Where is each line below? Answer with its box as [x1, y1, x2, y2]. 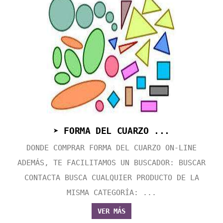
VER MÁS [98, 207, 125, 216]
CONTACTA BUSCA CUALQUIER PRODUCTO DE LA [24, 173, 199, 183]
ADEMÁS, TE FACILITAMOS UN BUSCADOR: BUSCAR [17, 158, 206, 168]
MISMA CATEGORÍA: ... [67, 188, 156, 198]
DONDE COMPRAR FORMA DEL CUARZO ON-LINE [26, 143, 197, 153]
